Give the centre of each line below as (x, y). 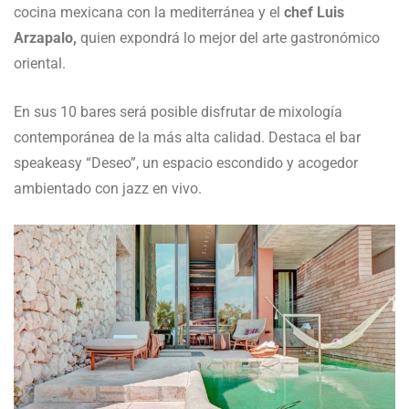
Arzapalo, (45, 37)
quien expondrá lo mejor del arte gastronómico (228, 37)
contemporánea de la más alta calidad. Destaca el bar (187, 137)
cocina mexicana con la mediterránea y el (147, 12)
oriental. (40, 63)
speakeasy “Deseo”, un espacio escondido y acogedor (186, 163)
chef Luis (312, 12)
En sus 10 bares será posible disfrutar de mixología (178, 111)
